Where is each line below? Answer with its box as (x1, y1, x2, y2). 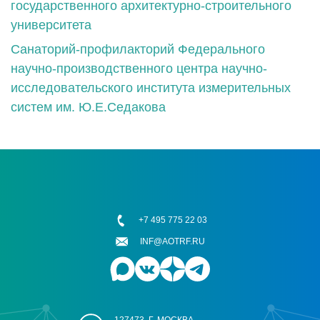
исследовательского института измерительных (11, 80, 291, 95)
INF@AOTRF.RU (140, 236, 205, 247)
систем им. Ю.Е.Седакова (11, 99, 166, 114)
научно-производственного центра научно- (11, 61, 267, 76)
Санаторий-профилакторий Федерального (11, 41, 265, 56)
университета (11, 17, 91, 32)
